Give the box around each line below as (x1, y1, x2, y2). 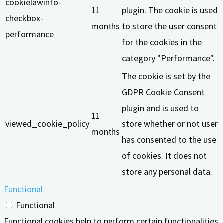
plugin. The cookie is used (122, 4, 218, 16)
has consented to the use (122, 134, 216, 146)
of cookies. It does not (122, 150, 207, 162)
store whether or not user (122, 118, 218, 130)
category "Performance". (122, 52, 215, 64)
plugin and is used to (122, 102, 199, 114)
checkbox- (5, 12, 43, 24)
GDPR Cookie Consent (122, 86, 205, 98)
